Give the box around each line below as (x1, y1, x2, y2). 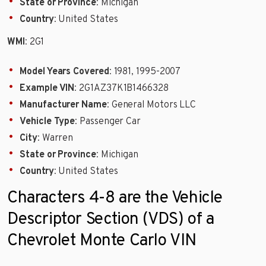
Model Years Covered (20, 66, 109, 78)
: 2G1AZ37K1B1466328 (74, 83, 169, 95)
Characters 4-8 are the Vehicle (7, 188, 223, 210)
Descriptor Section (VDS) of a (7, 209, 214, 231)
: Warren (37, 132, 74, 145)
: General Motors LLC (106, 99, 197, 112)
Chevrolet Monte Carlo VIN (7, 230, 197, 252)
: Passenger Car (75, 116, 141, 128)
